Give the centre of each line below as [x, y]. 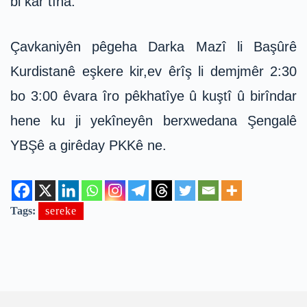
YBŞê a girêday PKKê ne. [88, 145]
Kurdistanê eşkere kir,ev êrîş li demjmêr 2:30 [153, 71]
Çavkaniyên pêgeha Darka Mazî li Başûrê [153, 46]
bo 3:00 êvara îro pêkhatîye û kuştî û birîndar [153, 96]
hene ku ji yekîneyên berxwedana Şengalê [153, 120]
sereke [61, 210]
